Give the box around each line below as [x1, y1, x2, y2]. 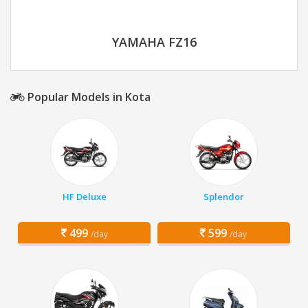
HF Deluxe [62, 190, 107, 203]
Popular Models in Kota [25, 89, 151, 105]
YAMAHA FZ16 [111, 34, 197, 51]
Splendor [203, 190, 244, 203]
